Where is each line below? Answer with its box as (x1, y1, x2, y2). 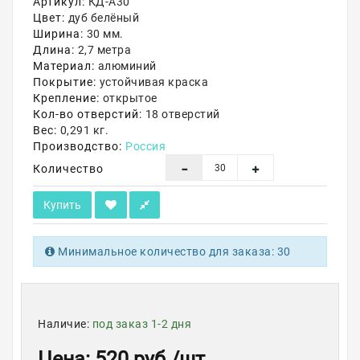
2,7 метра (75, 43, 131, 56)
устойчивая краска (96, 76, 208, 88)
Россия (125, 140, 166, 153)
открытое (100, 92, 157, 104)
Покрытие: (33, 76, 96, 88)
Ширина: (33, 27, 84, 40)
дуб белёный (65, 11, 139, 24)
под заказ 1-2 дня (92, 317, 191, 330)
